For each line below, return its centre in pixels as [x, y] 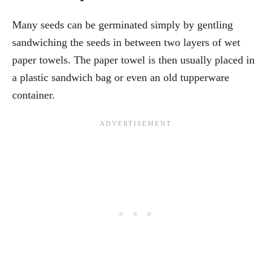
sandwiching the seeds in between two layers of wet [126, 43]
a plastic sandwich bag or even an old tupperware [121, 78]
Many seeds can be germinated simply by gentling [122, 25]
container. [34, 95]
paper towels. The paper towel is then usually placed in [133, 60]
